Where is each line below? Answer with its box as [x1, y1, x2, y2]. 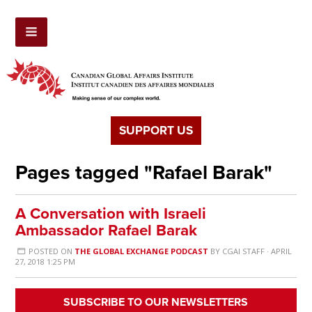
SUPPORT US [118, 123, 193, 139]
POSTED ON [26, 246, 75, 257]
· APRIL [264, 246, 292, 257]
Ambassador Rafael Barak [15, 221, 198, 240]
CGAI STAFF [221, 246, 265, 257]
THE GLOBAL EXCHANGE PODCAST [74, 246, 208, 257]
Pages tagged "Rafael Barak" [15, 161, 273, 185]
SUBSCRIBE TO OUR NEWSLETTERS [63, 295, 249, 310]
